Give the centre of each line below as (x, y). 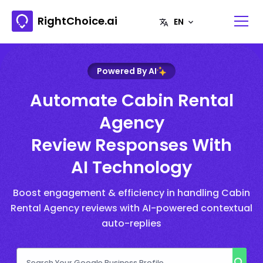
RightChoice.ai (77, 21)
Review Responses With (131, 145)
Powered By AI (127, 71)
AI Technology (131, 167)
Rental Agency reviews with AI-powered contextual (131, 208)
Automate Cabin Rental (131, 100)
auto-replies (131, 223)
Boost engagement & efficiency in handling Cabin (131, 193)
